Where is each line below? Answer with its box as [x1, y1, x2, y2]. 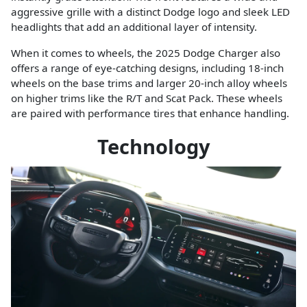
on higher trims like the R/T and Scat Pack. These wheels [11, 91, 282, 106]
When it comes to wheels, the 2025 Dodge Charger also [11, 46, 280, 60]
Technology [97, 133, 210, 160]
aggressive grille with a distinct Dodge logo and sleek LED [11, 5, 290, 19]
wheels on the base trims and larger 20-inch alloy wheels [11, 76, 287, 90]
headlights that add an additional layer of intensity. [11, 20, 257, 34]
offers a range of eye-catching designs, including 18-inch [11, 61, 284, 75]
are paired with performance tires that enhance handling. [11, 106, 289, 121]
